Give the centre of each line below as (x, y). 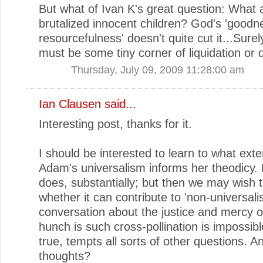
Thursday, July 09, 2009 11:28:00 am (158, 69)
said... (119, 104)
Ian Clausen (70, 104)
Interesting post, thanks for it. (115, 124)
